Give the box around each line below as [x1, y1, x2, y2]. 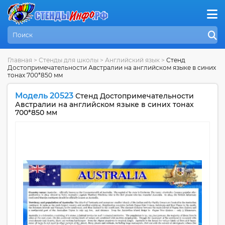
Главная [8, 56, 32, 64]
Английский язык [105, 56, 161, 64]
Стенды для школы [39, 56, 98, 64]
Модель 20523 [15, 91, 73, 100]
